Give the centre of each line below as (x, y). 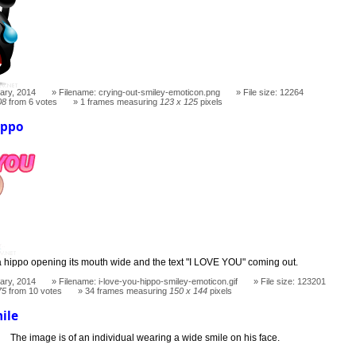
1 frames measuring (120, 101)
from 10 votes (35, 291)
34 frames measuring (128, 291)
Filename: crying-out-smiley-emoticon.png (140, 92)
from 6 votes (32, 101)
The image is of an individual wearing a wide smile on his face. (145, 337)
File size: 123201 (294, 282)
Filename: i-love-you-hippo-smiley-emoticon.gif (149, 282)
